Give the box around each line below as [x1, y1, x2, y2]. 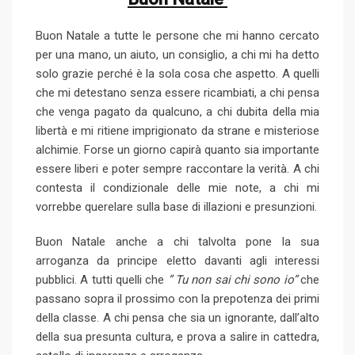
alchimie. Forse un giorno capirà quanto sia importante [36, 142, 319, 157]
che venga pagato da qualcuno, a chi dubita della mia [36, 104, 319, 119]
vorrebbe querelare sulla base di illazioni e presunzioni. [36, 199, 317, 214]
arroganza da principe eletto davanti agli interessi [36, 253, 319, 268]
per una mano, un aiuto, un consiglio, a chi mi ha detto [36, 47, 319, 62]
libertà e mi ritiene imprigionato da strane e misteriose [36, 123, 319, 138]
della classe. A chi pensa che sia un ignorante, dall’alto [36, 310, 319, 325]
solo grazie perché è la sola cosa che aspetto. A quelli [36, 66, 319, 81]
